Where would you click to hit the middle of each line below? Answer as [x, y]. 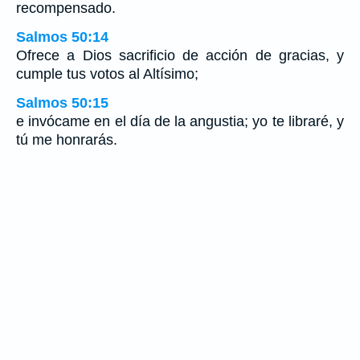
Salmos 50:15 [62, 103]
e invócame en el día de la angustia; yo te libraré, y [180, 122]
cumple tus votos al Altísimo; [107, 74]
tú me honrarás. [67, 140]
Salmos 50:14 [62, 37]
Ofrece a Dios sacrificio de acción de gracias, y [180, 56]
